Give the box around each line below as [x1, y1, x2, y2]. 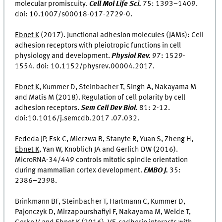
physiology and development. [15, 52, 112, 60]
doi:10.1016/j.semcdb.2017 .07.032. [15, 114, 140, 123]
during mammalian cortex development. [15, 166, 144, 175]
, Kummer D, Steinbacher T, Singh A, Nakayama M [39, 83, 197, 92]
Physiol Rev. [111, 52, 151, 60]
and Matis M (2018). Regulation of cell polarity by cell [15, 94, 186, 102]
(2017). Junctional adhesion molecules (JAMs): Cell [39, 31, 204, 40]
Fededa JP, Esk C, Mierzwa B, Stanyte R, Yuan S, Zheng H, [15, 135, 194, 144]
